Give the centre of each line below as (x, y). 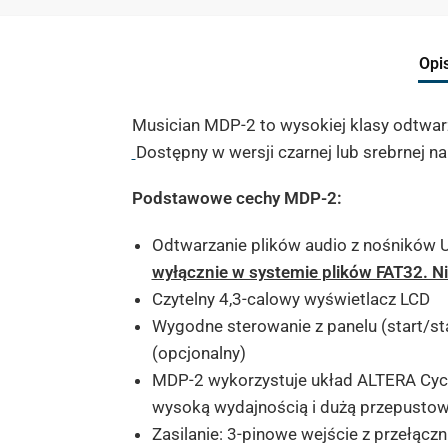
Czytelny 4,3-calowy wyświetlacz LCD (290, 298)
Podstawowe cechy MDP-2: (236, 198)
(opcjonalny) (198, 352)
